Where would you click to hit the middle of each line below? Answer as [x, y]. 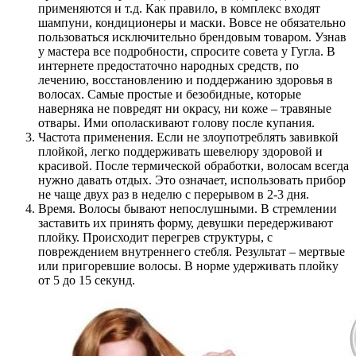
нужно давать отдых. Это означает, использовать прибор [192, 180]
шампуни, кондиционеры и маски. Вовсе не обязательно [192, 22]
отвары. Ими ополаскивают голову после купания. [176, 122]
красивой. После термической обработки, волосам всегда [193, 165]
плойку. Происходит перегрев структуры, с [155, 237]
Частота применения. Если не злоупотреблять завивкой [188, 137]
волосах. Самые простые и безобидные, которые [170, 94]
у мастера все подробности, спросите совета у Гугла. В [187, 51]
